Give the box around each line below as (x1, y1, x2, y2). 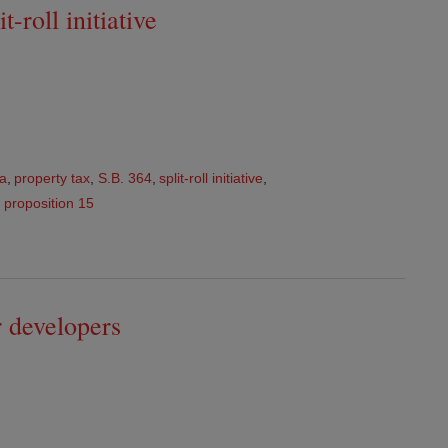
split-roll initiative (159, 169, 264, 186)
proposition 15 (3, 195, 94, 212)
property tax (14, 169, 91, 186)
